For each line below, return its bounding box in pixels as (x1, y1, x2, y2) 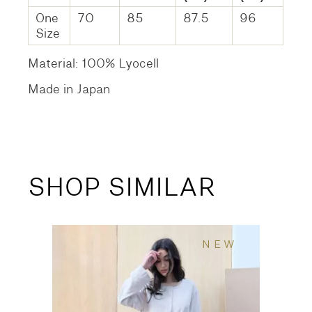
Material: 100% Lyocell (28, 55, 159, 72)
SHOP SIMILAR (28, 170, 216, 205)
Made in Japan (28, 81, 111, 98)
